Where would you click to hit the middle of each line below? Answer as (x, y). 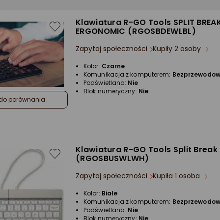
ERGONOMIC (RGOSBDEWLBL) (136, 31)
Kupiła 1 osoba (177, 176)
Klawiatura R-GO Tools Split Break (147, 150)
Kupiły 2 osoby (178, 49)
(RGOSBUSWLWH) (112, 158)
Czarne (113, 66)
